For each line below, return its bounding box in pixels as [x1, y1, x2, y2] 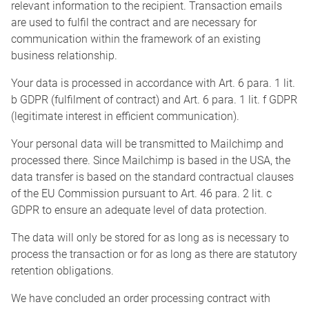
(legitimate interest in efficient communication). [11, 110, 239, 123]
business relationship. [11, 49, 117, 63]
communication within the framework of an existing [11, 32, 261, 46]
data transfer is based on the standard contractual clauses [11, 170, 294, 184]
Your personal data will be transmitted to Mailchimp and [11, 137, 283, 151]
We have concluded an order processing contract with [11, 292, 270, 306]
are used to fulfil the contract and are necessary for [11, 16, 257, 30]
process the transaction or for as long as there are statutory [11, 248, 297, 261]
